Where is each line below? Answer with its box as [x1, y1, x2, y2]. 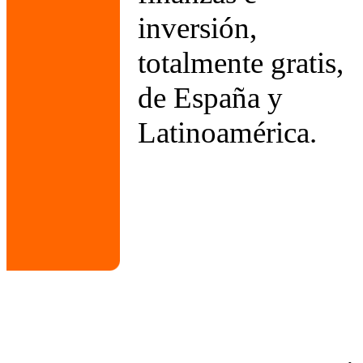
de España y [138, 81, 283, 114]
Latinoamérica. [138, 116, 317, 149]
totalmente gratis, [138, 46, 344, 79]
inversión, [138, 11, 271, 45]
